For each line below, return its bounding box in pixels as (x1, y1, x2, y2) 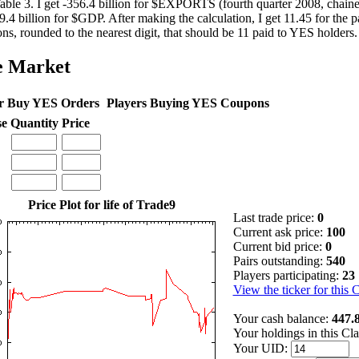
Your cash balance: (232, 311, 332, 325)
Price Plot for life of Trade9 (27, 197, 175, 212)
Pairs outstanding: (232, 253, 326, 268)
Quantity (10, 115, 58, 130)
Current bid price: (232, 239, 325, 253)
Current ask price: (232, 224, 326, 239)
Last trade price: (232, 210, 317, 224)
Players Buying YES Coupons (106, 95, 269, 110)
